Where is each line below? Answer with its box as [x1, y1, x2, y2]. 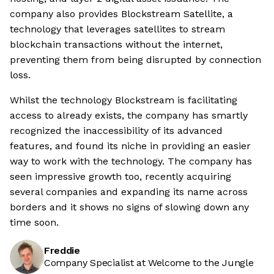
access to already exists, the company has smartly [10, 109, 248, 122]
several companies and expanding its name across [10, 186, 248, 198]
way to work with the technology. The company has [10, 155, 252, 168]
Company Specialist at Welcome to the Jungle [44, 257, 254, 269]
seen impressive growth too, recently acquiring [10, 171, 231, 183]
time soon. [10, 217, 59, 229]
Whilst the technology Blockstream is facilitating [10, 94, 237, 106]
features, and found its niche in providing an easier [10, 140, 251, 152]
